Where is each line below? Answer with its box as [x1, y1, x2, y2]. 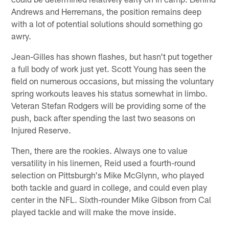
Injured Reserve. [11, 124, 72, 135]
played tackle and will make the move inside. [11, 206, 177, 217]
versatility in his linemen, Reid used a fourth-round [11, 157, 196, 168]
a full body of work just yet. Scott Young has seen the [11, 63, 207, 74]
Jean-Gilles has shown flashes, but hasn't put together [11, 51, 213, 61]
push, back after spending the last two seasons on [11, 112, 196, 123]
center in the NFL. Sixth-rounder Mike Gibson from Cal [11, 194, 212, 204]
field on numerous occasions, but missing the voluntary [11, 75, 214, 86]
